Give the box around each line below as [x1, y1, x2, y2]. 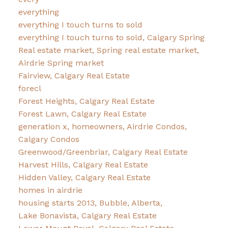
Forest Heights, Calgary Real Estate [18, 96, 155, 106]
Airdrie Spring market [18, 58, 104, 68]
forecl [18, 83, 41, 94]
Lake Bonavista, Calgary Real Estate [18, 211, 157, 221]
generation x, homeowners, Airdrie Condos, [18, 122, 187, 132]
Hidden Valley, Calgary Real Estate [18, 173, 151, 183]
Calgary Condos [18, 134, 79, 145]
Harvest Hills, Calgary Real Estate [18, 160, 148, 170]
